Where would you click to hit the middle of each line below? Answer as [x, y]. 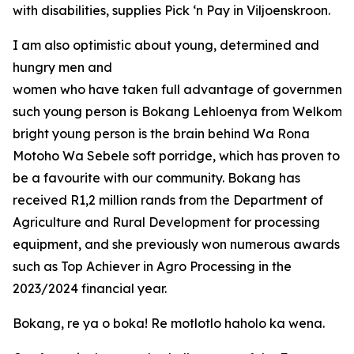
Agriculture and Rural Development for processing [166, 222]
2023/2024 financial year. [90, 288]
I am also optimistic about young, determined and [166, 45]
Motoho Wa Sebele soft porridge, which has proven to [176, 156]
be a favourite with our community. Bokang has [156, 178]
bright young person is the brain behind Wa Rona [161, 134]
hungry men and [62, 67]
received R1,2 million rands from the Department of [168, 200]
